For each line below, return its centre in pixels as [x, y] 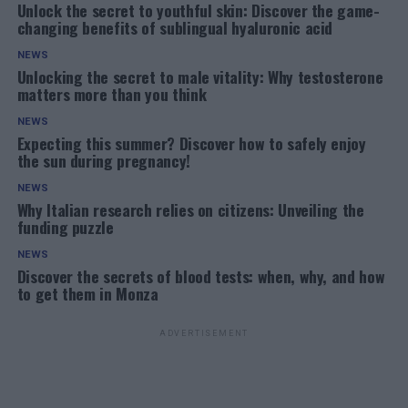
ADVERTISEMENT [204, 333]
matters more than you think [112, 94]
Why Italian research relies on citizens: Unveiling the [190, 209]
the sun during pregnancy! [103, 160]
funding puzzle [65, 227]
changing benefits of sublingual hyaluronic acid [175, 27]
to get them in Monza [87, 293]
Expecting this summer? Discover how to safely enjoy [191, 143]
